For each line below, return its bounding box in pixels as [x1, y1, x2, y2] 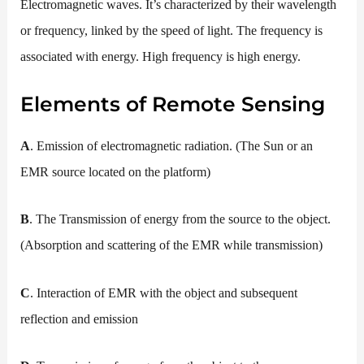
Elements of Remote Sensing [20, 92, 326, 117]
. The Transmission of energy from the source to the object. [29, 211, 331, 227]
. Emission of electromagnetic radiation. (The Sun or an [30, 138, 314, 154]
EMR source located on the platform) [20, 164, 211, 180]
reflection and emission [20, 310, 139, 327]
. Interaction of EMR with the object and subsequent [30, 284, 298, 301]
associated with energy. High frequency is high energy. [20, 48, 301, 64]
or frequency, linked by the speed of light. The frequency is [20, 22, 323, 38]
